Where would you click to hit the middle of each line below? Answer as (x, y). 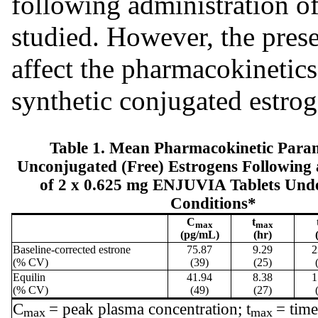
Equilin (29, 277)
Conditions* (213, 203)
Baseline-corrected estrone (72, 249)
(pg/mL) (199, 234)
